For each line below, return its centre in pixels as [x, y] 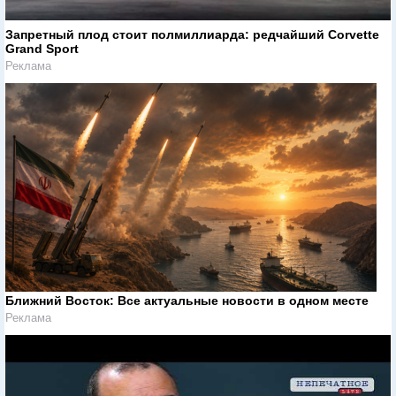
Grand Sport [42, 48]
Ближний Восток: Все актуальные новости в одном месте [187, 300]
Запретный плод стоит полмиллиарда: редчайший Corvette [192, 34]
